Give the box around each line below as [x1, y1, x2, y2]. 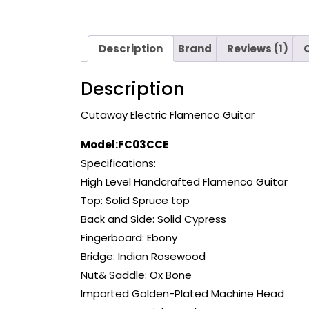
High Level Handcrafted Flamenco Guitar [81, 175, 288, 190]
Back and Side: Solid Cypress [81, 212, 226, 227]
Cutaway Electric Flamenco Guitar [81, 108, 255, 123]
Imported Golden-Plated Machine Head [81, 286, 284, 301]
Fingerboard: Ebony [81, 230, 177, 246]
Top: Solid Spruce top [81, 193, 190, 208]
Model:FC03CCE [81, 137, 168, 152]
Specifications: [81, 156, 156, 171]
